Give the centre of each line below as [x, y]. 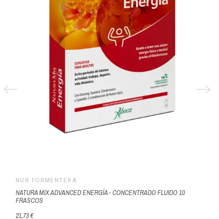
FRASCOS [29, 200]
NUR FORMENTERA [46, 180]
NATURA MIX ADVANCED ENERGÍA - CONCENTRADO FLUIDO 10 [100, 193]
